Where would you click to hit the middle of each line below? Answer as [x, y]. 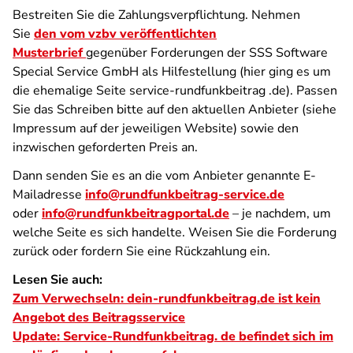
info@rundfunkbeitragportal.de [136, 214]
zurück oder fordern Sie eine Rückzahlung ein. [141, 251]
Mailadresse [49, 195]
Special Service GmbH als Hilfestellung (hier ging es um [172, 72]
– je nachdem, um [280, 214]
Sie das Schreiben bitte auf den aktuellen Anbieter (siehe [175, 110]
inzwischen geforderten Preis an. [107, 147]
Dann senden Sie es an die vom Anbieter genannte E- [164, 176]
